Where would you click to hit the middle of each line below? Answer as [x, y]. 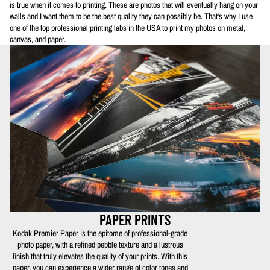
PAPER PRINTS [135, 220]
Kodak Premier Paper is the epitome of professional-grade [100, 234]
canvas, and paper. [38, 39]
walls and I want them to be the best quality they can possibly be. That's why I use [131, 16]
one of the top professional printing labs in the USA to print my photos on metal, [127, 27]
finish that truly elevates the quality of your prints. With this [100, 256]
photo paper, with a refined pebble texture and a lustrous [100, 245]
